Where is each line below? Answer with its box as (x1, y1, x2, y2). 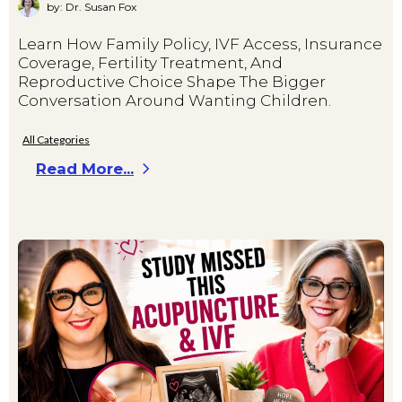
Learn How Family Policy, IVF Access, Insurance (18, 35, 382, 54)
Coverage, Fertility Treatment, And (18, 54, 283, 73)
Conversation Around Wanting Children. (18, 92, 331, 110)
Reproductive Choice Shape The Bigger (18, 73, 326, 92)
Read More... (36, 160, 134, 179)
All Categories (22, 133, 90, 147)
